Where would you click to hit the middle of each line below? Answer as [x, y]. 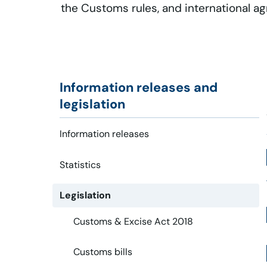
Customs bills [103, 252]
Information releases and [138, 88]
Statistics [80, 164]
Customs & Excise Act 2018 [133, 221]
